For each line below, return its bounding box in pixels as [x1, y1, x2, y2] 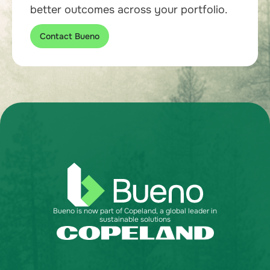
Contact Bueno [40, 31, 99, 42]
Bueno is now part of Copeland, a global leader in [53, 206, 217, 216]
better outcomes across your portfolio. [30, 3, 228, 17]
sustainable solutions [99, 215, 171, 225]
